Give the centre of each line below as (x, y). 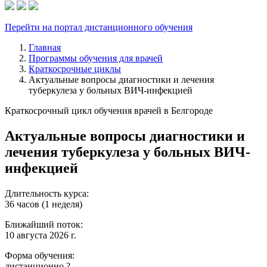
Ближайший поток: (44, 224)
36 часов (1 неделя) (44, 204)
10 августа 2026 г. (41, 235)
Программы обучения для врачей (96, 58)
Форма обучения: (40, 255)
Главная (45, 47)
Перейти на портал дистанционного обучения (99, 27)
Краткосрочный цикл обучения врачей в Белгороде (109, 111)
